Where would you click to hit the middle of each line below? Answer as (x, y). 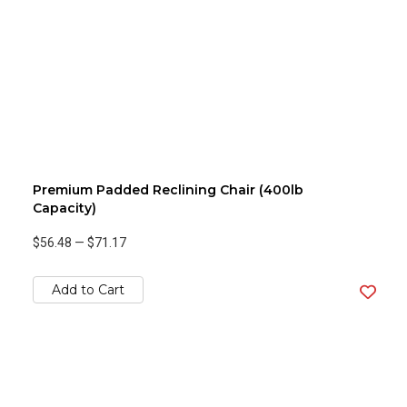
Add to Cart (88, 290)
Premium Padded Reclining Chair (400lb (168, 190)
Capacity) (65, 208)
